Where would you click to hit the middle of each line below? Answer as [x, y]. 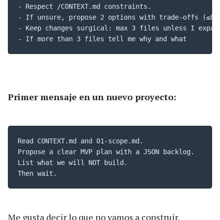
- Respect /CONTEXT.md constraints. [84, 6]
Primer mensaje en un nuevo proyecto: [92, 96]
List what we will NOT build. [75, 162]
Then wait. [37, 173]
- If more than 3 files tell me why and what [102, 39]
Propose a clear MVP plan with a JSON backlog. [108, 151]
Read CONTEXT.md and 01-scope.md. [82, 141]
